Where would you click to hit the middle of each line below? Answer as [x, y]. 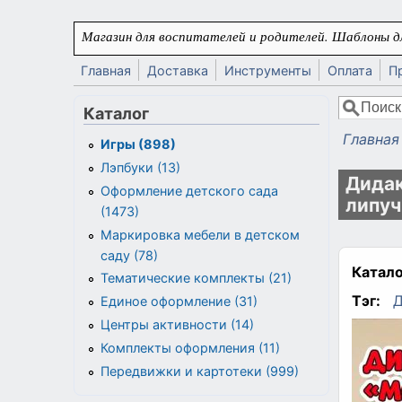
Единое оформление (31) [179, 301]
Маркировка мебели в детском [201, 234]
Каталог [116, 114]
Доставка [178, 70]
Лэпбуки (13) [141, 167]
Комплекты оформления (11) [191, 348]
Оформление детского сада [190, 190]
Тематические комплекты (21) [197, 278]
